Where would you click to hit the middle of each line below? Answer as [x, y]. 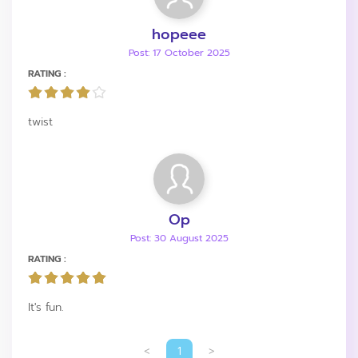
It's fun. [46, 307]
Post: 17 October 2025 [179, 52]
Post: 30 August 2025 [179, 238]
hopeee [179, 34]
